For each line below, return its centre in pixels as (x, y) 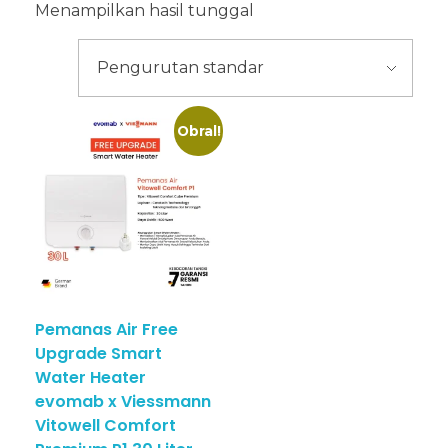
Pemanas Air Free (106, 330)
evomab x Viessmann (123, 402)
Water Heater (90, 378)
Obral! (198, 130)
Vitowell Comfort (105, 426)
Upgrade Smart (98, 354)
